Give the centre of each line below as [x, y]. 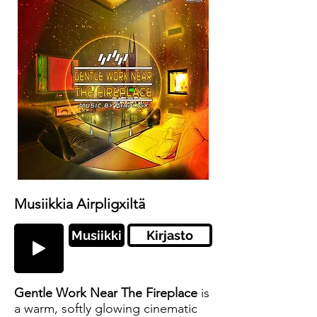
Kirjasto [170, 235]
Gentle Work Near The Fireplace [108, 293]
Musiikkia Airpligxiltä [80, 204]
